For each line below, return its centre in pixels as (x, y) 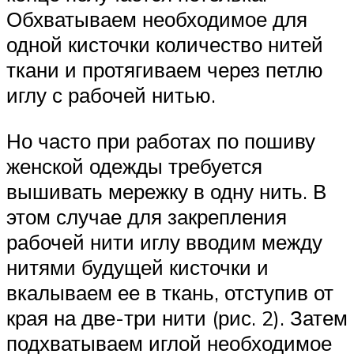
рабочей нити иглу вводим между (164, 241)
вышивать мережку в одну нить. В (166, 191)
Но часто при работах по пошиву (161, 140)
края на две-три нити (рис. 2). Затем (177, 317)
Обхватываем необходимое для (157, 19)
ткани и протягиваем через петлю (165, 70)
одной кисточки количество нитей (165, 45)
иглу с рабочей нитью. (111, 95)
